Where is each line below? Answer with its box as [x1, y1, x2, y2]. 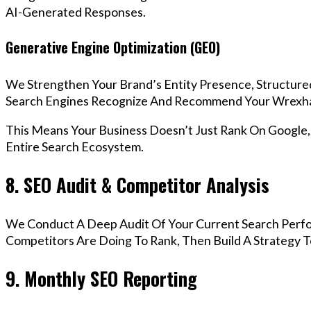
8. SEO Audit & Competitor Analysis [6, 171, 269, 199]
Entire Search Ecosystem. [6, 138, 144, 154]
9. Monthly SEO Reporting [6, 264, 197, 293]
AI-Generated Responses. [6, 3, 146, 19]
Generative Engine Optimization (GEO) [6, 37, 220, 58]
